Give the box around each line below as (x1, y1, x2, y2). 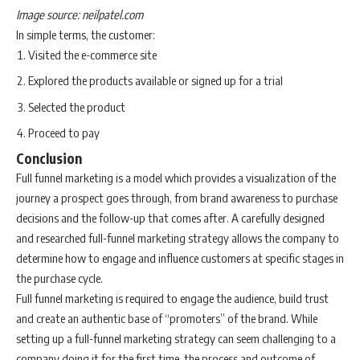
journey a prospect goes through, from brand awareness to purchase (16, 190, 337, 205)
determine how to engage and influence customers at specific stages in (16, 250, 344, 265)
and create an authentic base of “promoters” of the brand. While (16, 310, 317, 325)
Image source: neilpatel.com (16, 6, 143, 22)
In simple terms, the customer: (16, 27, 155, 42)
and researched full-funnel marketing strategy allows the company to (16, 230, 339, 245)
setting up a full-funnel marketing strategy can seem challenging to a (16, 330, 336, 346)
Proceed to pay (28, 125, 100, 141)
